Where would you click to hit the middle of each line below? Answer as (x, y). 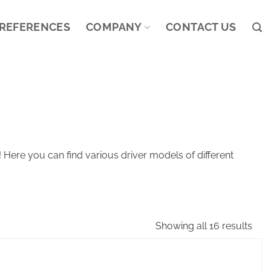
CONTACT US (201, 27)
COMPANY (114, 27)
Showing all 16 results (204, 226)
